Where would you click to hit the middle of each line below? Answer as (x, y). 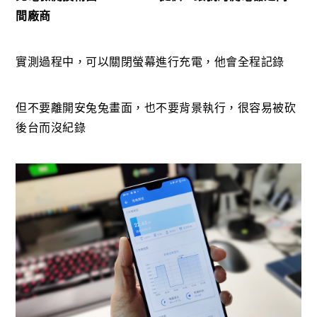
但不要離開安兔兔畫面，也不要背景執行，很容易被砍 (156, 108)
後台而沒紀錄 (51, 128)
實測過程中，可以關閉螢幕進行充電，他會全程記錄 (150, 62)
